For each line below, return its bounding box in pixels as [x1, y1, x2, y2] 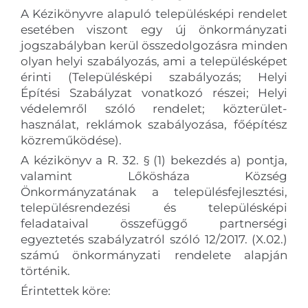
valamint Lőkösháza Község [20, 168, 288, 183]
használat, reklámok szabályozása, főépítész [20, 117, 288, 131]
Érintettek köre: [20, 283, 111, 298]
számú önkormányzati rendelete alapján [20, 247, 288, 262]
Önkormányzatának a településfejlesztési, [20, 184, 288, 199]
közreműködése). [20, 133, 122, 147]
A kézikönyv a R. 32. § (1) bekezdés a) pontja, [20, 153, 288, 167]
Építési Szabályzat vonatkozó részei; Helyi [20, 85, 288, 100]
